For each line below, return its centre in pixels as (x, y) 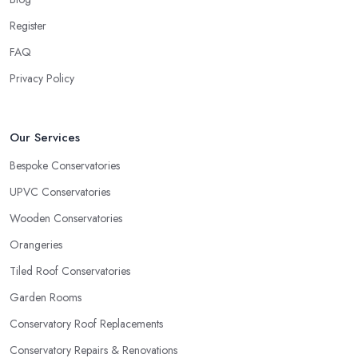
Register (28, 26)
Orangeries (36, 245)
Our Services (45, 138)
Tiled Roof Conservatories (70, 271)
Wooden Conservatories (66, 219)
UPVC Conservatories (60, 192)
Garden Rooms (46, 298)
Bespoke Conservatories (65, 166)
